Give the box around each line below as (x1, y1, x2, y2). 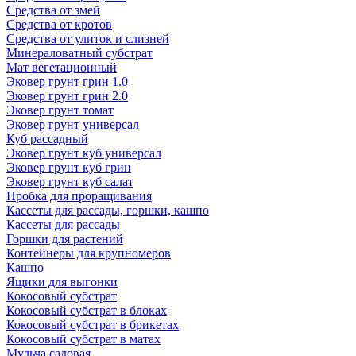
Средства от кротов (6, 17, 112, 31)
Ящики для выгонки (6, 275, 118, 288)
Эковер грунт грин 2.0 (6, 89, 128, 103)
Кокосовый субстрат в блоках (6, 304, 167, 317)
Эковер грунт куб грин (6, 161, 131, 174)
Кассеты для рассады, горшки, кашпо (6, 203, 209, 217)
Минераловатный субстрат (6, 46, 153, 60)
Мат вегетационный (6, 60, 117, 74)
